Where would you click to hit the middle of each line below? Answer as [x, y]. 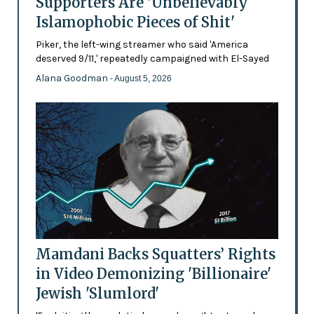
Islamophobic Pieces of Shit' [135, 22]
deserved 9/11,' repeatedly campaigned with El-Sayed [152, 59]
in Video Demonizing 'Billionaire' [153, 274]
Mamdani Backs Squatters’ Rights [155, 254]
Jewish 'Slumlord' [97, 294]
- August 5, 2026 [141, 79]
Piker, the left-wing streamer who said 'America [142, 45]
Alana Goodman [73, 78]
